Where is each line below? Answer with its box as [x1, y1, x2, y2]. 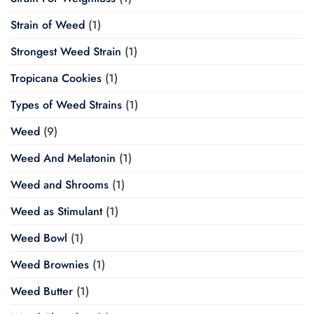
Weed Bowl [11, 230, 67, 247]
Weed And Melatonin [11, 150, 116, 167]
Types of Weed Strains [11, 97, 122, 114]
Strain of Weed [11, 17, 85, 34]
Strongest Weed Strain [11, 43, 121, 60]
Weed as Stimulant [11, 203, 102, 220]
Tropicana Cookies [11, 70, 102, 87]
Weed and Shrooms [11, 177, 109, 193]
